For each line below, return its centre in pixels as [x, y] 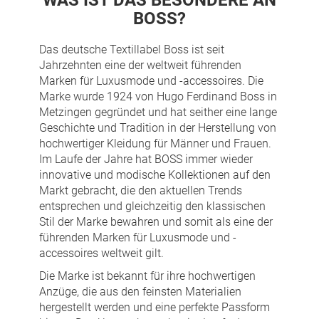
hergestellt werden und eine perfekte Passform [155, 308]
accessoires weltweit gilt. [101, 253]
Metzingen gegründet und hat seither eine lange [158, 113]
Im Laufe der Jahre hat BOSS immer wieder [146, 159]
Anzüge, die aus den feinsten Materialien [140, 292]
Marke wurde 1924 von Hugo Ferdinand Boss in [158, 97]
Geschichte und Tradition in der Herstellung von [158, 128]
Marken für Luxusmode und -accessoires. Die [151, 81]
